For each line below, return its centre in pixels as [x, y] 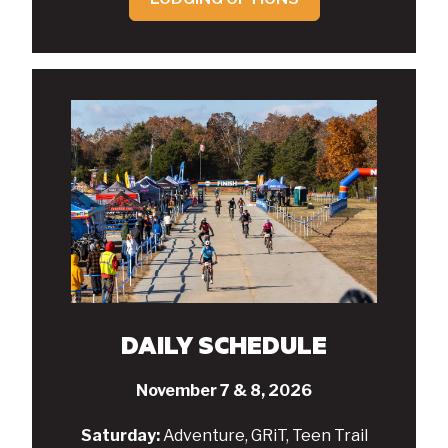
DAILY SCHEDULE [224, 345]
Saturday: [121, 435]
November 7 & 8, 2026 [224, 391]
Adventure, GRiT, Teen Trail [265, 435]
